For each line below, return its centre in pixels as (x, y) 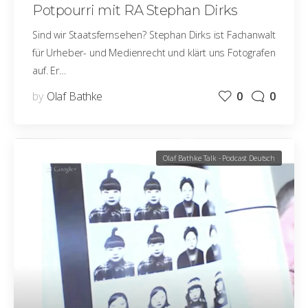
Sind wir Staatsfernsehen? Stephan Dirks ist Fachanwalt (154, 34)
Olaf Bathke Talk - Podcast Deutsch (219, 157)
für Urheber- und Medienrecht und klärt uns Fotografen (154, 52)
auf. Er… (49, 70)
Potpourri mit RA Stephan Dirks (135, 10)
